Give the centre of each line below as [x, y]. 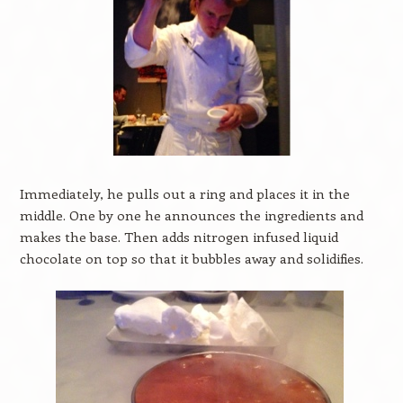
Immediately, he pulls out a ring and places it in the [184, 193]
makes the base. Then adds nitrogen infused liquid [179, 237]
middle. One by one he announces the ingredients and [191, 215]
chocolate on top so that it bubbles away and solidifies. [191, 258]
